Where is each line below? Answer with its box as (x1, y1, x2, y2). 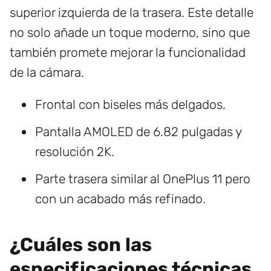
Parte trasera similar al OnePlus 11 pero (35, 171, 250, 187)
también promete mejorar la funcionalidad (10, 45, 246, 60)
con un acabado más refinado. (35, 191, 206, 207)
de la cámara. (10, 65, 84, 80)
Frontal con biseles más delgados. (35, 97, 226, 113)
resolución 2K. (35, 144, 114, 160)
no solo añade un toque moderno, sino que (10, 25, 250, 41)
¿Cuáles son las (10, 233, 152, 256)
